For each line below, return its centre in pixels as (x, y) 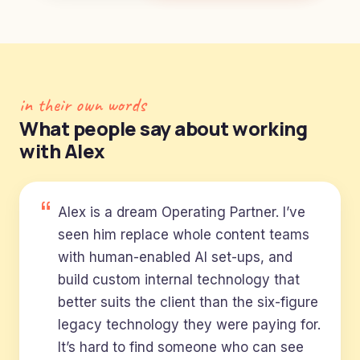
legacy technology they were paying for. (189, 325)
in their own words (82, 104)
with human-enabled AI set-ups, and (175, 257)
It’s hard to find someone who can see (181, 347)
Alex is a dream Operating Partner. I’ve (182, 212)
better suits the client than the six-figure (188, 302)
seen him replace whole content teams (184, 235)
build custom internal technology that (179, 280)
